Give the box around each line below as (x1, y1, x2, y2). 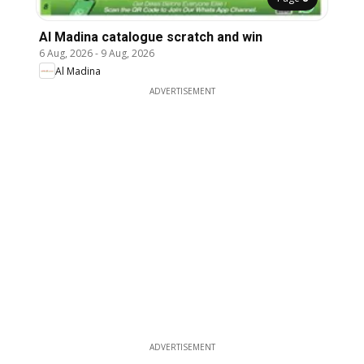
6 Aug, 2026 (39, 46, 93, 61)
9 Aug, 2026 (101, 46, 154, 61)
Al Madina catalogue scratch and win (39, 29, 262, 45)
